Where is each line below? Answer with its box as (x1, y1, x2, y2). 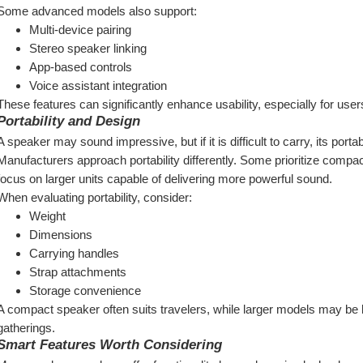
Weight (29, 209, 66, 223)
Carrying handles (29, 246, 119, 260)
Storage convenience (29, 284, 141, 297)
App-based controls (29, 60, 132, 74)
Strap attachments (29, 265, 126, 279)
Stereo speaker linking (29, 41, 147, 55)
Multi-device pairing (29, 23, 131, 36)
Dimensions (29, 228, 92, 241)
